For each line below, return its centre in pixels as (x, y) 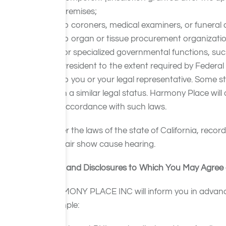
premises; (79, 12)
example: (62, 205)
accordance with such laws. (114, 107)
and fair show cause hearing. (100, 144)
